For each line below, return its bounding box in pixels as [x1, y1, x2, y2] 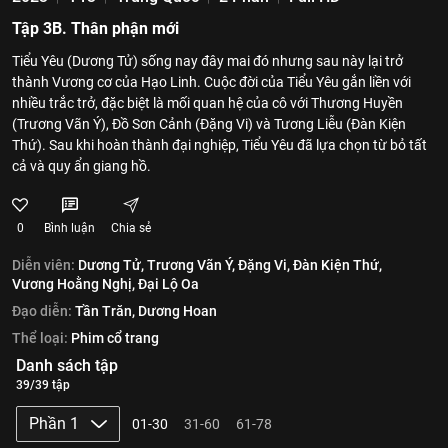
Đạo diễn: [12, 303, 72, 319]
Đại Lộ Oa [138, 276, 199, 292]
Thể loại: [12, 330, 68, 346]
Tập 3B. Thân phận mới [12, 19, 179, 38]
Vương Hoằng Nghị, [12, 276, 135, 292]
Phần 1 [29, 414, 79, 433]
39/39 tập [16, 378, 70, 392]
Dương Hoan [138, 303, 217, 319]
